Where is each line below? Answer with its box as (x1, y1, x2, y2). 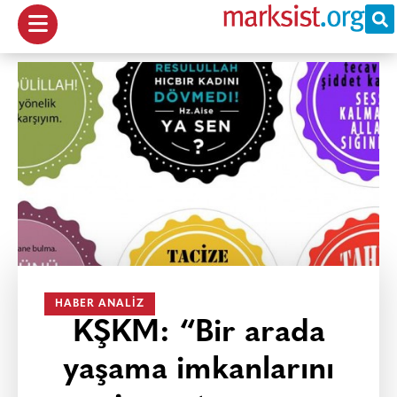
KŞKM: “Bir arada (72, 318, 325, 349)
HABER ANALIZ (55, 299, 144, 309)
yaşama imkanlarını (63, 355, 334, 386)
